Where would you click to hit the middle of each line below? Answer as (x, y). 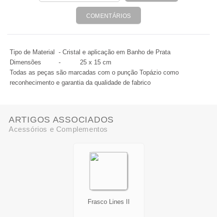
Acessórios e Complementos (58, 129)
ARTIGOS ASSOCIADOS (61, 120)
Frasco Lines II (108, 202)
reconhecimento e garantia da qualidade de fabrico (80, 83)
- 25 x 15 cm (80, 62)
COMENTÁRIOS (108, 16)
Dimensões (26, 62)
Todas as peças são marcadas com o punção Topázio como (94, 72)
